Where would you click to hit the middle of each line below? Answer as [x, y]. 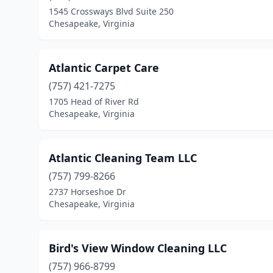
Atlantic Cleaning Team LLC [123, 158]
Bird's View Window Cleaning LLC [138, 248]
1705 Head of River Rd [94, 101]
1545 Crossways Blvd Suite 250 [111, 11]
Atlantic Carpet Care [104, 68]
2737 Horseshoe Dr [87, 192]
